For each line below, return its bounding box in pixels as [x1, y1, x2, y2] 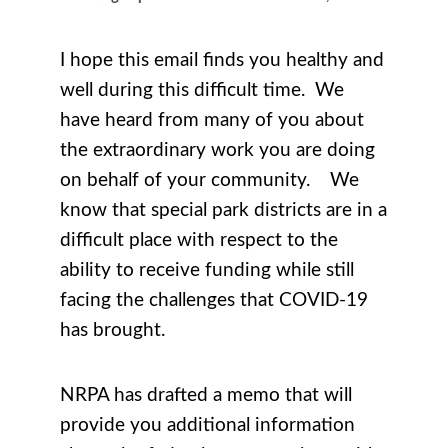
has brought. [60, 320, 170, 340]
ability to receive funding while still [60, 260, 354, 280]
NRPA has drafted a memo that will [60, 385, 352, 405]
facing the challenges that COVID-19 [60, 290, 368, 310]
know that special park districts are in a [60, 200, 387, 220]
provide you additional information [60, 415, 355, 435]
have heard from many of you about [60, 110, 364, 130]
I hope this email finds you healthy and [60, 50, 384, 70]
